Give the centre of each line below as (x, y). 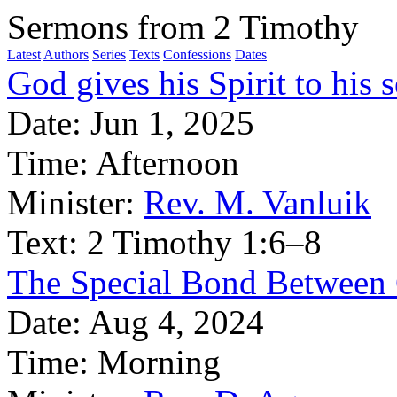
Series (109, 54)
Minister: (71, 202)
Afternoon (167, 163)
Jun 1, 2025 (172, 123)
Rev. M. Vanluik (257, 202)
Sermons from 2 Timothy (183, 27)
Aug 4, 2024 (176, 322)
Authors (66, 54)
